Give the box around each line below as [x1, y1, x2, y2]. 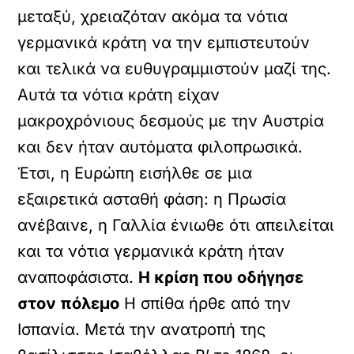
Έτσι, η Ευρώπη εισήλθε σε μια [17, 164, 253, 183]
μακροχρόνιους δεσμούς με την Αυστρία [17, 111, 325, 130]
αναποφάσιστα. [17, 268, 139, 287]
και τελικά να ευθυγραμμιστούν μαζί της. [17, 59, 332, 78]
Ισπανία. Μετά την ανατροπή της [17, 320, 266, 339]
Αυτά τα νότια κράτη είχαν [17, 85, 220, 104]
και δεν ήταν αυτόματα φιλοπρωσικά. [17, 137, 303, 156]
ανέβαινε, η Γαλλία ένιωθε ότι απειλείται [17, 216, 335, 235]
